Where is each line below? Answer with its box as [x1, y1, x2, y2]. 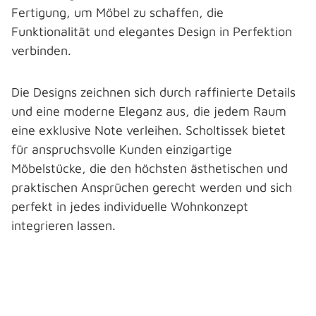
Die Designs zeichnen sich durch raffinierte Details [11, 85, 296, 99]
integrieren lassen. [11, 218, 116, 233]
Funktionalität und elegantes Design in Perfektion [11, 24, 292, 39]
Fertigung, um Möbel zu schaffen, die [11, 5, 224, 20]
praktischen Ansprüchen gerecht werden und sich [11, 180, 292, 195]
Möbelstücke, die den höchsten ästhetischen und [11, 161, 288, 176]
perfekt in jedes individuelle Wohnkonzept [11, 199, 248, 214]
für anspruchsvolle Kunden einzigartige [11, 142, 232, 157]
